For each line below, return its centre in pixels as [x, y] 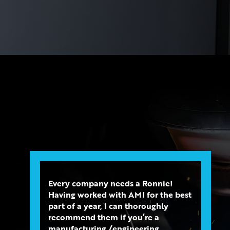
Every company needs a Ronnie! [110, 183]
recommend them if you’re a [103, 217]
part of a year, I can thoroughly [108, 206]
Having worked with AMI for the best [120, 195]
